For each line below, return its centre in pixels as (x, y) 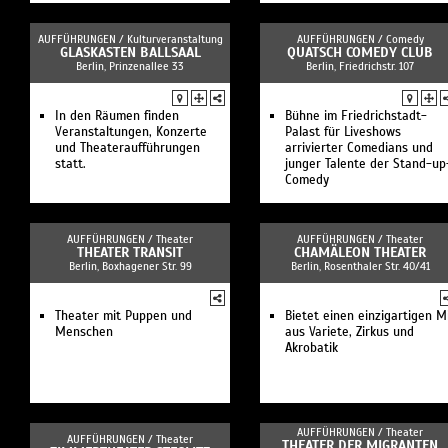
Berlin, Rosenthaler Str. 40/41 (360, 266)
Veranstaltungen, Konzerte (131, 132)
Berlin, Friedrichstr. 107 (360, 66)
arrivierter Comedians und (359, 148)
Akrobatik (311, 348)
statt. (70, 164)
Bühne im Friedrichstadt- (356, 116)
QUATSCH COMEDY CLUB (360, 52)
